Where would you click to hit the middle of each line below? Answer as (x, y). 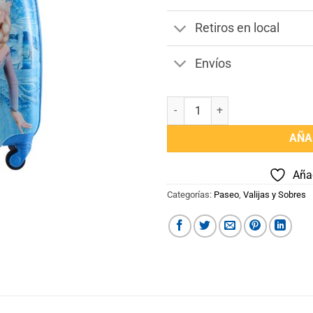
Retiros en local (238, 28)
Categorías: (190, 195)
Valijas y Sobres (275, 195)
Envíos (213, 63)
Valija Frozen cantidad (216, 104)
